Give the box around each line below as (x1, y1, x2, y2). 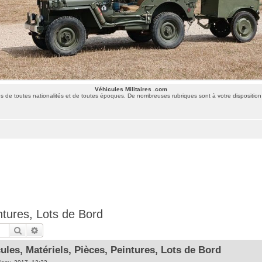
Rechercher (22, 224, 63, 235)
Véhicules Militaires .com (95, 85, 167, 92)
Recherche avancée (39, 224, 108, 235)
